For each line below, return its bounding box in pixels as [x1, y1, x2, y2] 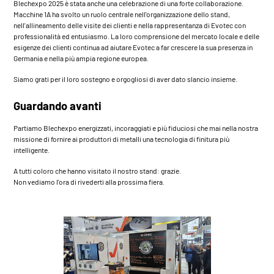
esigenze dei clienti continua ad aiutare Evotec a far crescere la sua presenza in [13, 42, 253, 51]
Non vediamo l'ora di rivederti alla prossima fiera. [13, 177, 165, 186]
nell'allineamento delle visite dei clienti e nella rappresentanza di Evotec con [13, 20, 246, 29]
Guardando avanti [13, 98, 102, 113]
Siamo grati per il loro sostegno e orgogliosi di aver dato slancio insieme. [13, 74, 238, 83]
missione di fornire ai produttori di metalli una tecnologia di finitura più [13, 134, 230, 143]
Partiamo [13, 123, 44, 132]
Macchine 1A [13, 9, 51, 18]
